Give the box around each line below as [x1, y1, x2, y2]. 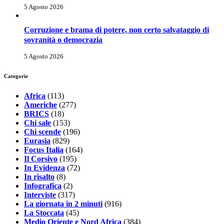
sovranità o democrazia [24, 35, 102, 44]
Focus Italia [24, 145, 63, 154]
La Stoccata [24, 208, 64, 217]
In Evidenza [24, 163, 65, 172]
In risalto [24, 172, 54, 181]
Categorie [4, 72, 28, 79]
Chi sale [24, 118, 51, 127]
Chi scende [24, 127, 61, 136]
